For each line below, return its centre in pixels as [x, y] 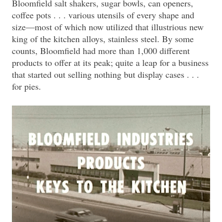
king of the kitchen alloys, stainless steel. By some [103, 38]
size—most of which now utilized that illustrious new [108, 27]
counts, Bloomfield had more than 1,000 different [101, 50]
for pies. [27, 86]
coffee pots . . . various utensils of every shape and [103, 15]
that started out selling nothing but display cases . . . [106, 74]
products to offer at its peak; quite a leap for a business [110, 62]
